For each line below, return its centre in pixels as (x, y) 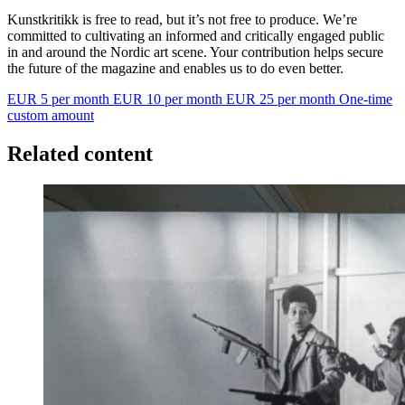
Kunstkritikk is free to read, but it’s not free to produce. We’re (182, 19)
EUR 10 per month (170, 99)
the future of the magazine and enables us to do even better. (175, 68)
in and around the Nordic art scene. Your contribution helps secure (195, 52)
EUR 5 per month (60, 99)
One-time (366, 99)
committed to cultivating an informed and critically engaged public (196, 35)
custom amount (51, 115)
